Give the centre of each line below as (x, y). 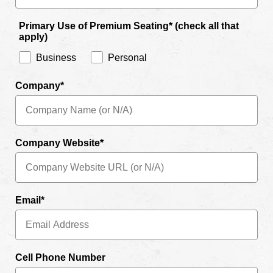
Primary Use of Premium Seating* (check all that (129, 26)
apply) (33, 37)
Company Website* (59, 143)
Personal (127, 58)
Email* (30, 200)
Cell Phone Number (60, 258)
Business (56, 58)
